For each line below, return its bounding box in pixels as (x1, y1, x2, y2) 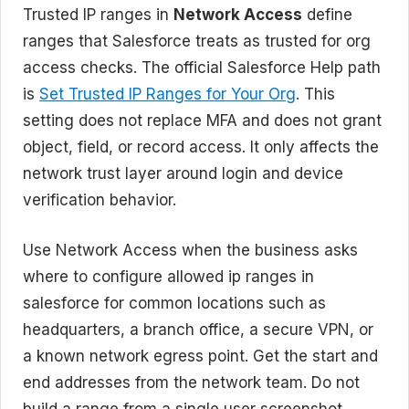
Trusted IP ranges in (23, 5, 173, 24)
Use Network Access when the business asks (23, 240, 358, 259)
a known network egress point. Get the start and (23, 346, 378, 365)
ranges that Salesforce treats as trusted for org (23, 32, 371, 50)
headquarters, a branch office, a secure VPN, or (23, 320, 373, 339)
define (302, 5, 352, 24)
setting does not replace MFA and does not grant (23, 111, 382, 130)
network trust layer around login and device (23, 164, 343, 183)
